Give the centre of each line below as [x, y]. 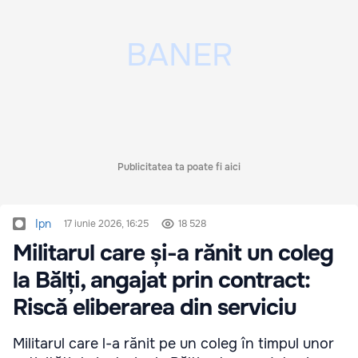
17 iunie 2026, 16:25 [106, 224]
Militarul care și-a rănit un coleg [173, 254]
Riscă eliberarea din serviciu [155, 308]
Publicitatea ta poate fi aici [179, 167]
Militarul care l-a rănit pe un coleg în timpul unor [173, 344]
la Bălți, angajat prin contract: [161, 281]
